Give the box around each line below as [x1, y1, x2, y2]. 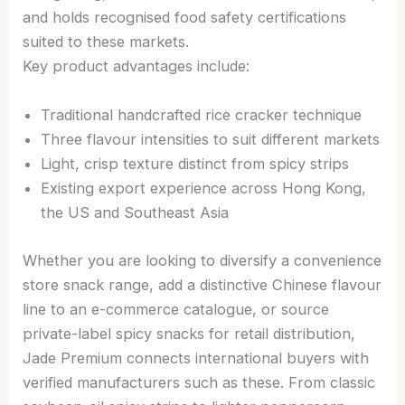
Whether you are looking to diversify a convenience [23, 250, 382, 269]
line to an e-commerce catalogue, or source [23, 299, 330, 318]
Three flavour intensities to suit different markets [41, 129, 381, 148]
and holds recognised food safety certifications [23, 8, 347, 27]
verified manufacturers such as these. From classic [23, 372, 376, 391]
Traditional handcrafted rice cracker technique [41, 105, 363, 124]
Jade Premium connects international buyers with [23, 348, 370, 367]
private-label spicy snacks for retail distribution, [23, 324, 356, 343]
